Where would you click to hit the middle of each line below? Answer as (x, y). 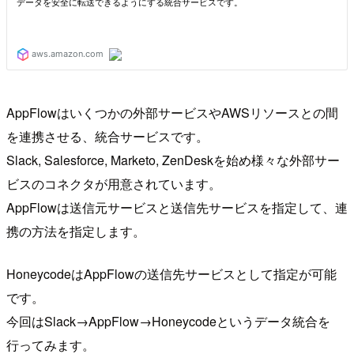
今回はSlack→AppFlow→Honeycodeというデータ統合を (168, 322)
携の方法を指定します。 (76, 232)
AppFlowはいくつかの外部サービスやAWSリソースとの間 (172, 113)
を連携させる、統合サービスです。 (107, 137)
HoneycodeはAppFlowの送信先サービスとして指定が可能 (171, 274)
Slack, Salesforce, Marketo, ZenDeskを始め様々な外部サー (173, 160)
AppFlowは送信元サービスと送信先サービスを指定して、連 (177, 208)
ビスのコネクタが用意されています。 (114, 184)
